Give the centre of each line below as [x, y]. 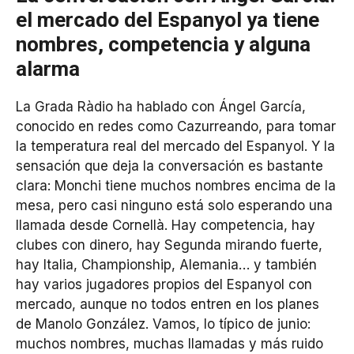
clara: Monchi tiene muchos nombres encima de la [176, 185]
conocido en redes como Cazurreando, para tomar [176, 126]
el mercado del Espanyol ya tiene [168, 19]
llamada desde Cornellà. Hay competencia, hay [166, 225]
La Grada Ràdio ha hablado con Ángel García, [161, 106]
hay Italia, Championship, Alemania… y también [166, 264]
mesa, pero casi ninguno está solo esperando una [174, 205]
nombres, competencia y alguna [163, 44]
